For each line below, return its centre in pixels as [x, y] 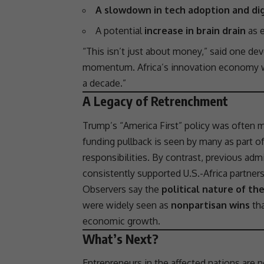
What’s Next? [121, 238]
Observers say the [122, 189]
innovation [194, 67]
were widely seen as [127, 205]
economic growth [120, 221]
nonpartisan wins [210, 205]
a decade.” [104, 83]
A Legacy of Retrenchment [155, 101]
